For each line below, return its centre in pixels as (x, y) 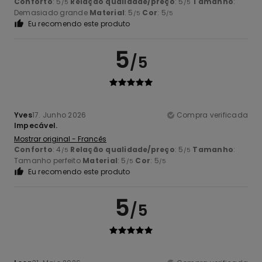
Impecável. (36, 125)
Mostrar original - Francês (60, 139)
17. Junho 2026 (59, 115)
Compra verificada (212, 115)
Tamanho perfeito (49, 160)
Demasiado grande (52, 12)
